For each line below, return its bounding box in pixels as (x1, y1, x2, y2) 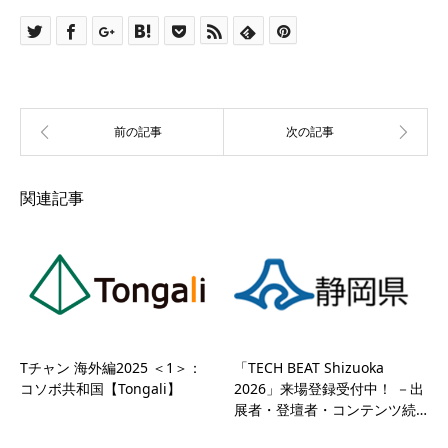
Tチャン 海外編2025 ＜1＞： (20, 357, 202, 377)
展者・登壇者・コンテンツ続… (234, 399, 427, 419)
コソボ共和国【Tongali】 (20, 378, 181, 398)
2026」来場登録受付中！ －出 (234, 378, 424, 398)
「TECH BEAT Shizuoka (234, 357, 384, 377)
